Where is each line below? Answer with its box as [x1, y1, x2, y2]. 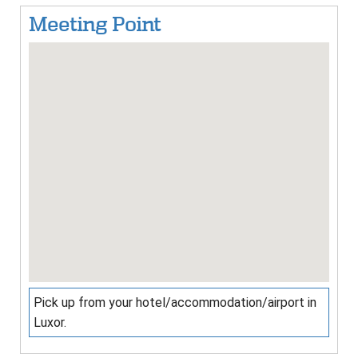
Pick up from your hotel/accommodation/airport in [34, 295, 316, 311]
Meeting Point [29, 14, 161, 36]
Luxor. [34, 315, 66, 331]
